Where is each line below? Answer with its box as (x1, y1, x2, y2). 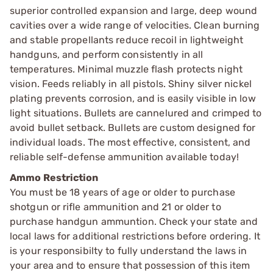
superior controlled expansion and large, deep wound (10, 4, 258, 16)
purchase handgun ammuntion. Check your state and (10, 215, 258, 227)
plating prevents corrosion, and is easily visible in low (10, 92, 256, 104)
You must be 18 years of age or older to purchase (10, 186, 235, 198)
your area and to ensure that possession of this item (10, 259, 250, 271)
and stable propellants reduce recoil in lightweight (10, 34, 244, 46)
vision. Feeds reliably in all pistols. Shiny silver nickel (10, 77, 252, 90)
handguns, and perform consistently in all (10, 48, 204, 60)
